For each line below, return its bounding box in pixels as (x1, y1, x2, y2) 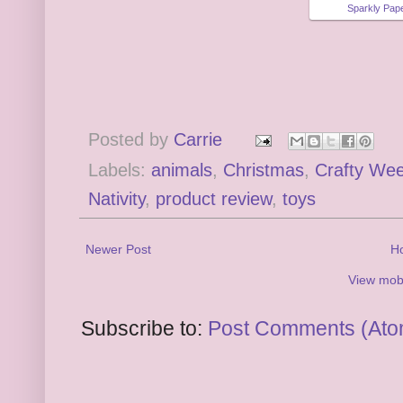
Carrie (174, 129, 222, 149)
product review (156, 188, 272, 209)
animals (151, 159, 212, 180)
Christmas (223, 159, 304, 180)
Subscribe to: (81, 317, 208, 340)
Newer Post (85, 241, 151, 256)
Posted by (88, 129, 174, 149)
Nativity (88, 188, 145, 209)
